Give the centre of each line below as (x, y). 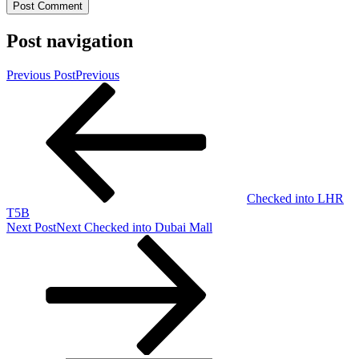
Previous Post (41, 75)
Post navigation (70, 41)
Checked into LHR (295, 199)
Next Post (31, 228)
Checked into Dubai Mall (148, 228)
